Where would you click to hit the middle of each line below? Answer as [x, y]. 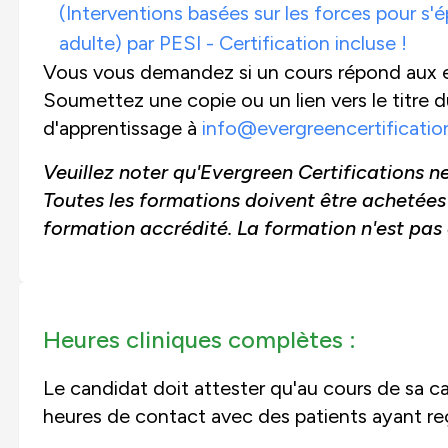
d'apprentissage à [122, 127]
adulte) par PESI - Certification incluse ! [232, 42]
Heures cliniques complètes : [199, 339]
